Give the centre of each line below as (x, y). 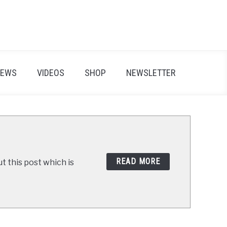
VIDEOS (50, 73)
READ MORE (138, 162)
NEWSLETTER (150, 73)
